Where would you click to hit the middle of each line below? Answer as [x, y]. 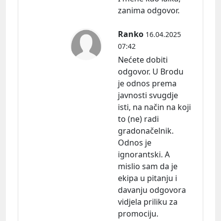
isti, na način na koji [154, 107]
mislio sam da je [148, 166]
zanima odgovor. [149, 10]
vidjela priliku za [148, 202]
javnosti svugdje [148, 95]
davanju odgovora [152, 190]
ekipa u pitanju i [147, 178]
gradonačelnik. [146, 130]
